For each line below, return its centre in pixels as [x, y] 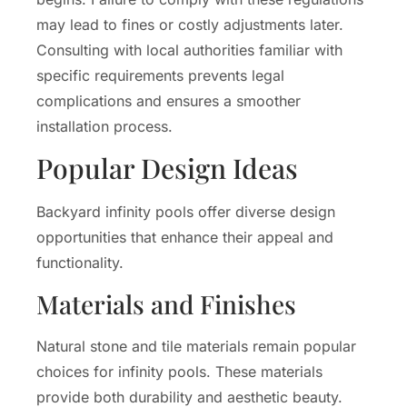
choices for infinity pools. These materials [179, 371]
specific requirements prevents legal [160, 76]
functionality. [80, 263]
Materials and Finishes [166, 303]
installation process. [104, 127]
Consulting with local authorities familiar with [189, 50]
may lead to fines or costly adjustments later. [190, 25]
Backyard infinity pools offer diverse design [186, 212]
